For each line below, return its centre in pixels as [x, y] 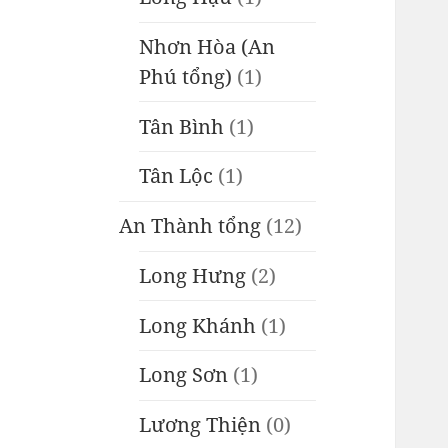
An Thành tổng [190, 226]
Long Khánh [198, 325]
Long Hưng [193, 275]
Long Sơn [184, 375]
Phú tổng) [186, 76]
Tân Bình [182, 126]
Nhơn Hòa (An [207, 46]
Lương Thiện [200, 425]
